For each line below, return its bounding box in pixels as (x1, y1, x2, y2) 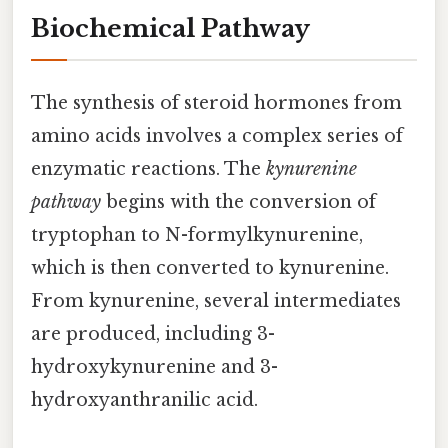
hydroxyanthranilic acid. (31, 388, 258, 411)
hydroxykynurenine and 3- (31, 355, 278, 378)
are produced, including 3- (31, 322, 275, 345)
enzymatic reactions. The (31, 157, 266, 180)
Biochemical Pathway (31, 13, 310, 43)
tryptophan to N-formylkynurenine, (31, 223, 363, 246)
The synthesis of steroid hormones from (31, 91, 402, 114)
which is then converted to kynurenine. (31, 256, 389, 279)
